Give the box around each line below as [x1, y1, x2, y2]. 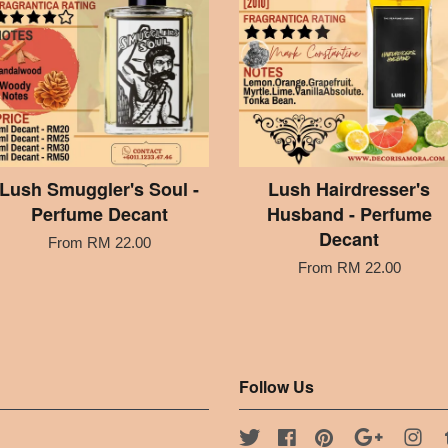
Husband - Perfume [266, 200, 432, 227]
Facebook [298, 428, 363, 446]
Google [387, 428, 434, 446]
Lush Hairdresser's [268, 175, 430, 202]
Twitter [261, 428, 304, 446]
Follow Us [239, 374, 314, 398]
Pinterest [335, 428, 393, 446]
